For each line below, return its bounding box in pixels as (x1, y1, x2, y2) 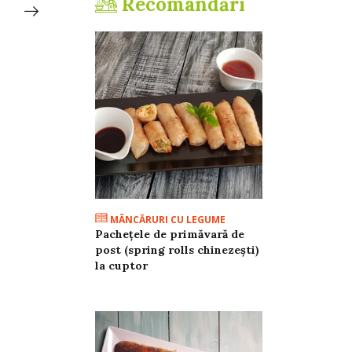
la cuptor (94, 258, 148, 273)
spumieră (100, 31, 161, 50)
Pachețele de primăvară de (94, 227, 244, 242)
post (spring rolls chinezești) (94, 243, 259, 258)
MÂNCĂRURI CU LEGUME (107, 213, 225, 227)
